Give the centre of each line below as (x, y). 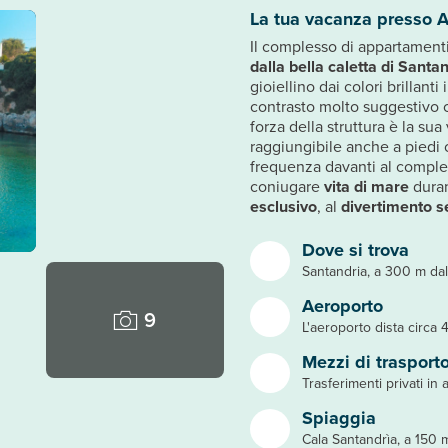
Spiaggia (339, 418)
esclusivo (283, 206)
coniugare (287, 186)
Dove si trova (355, 250)
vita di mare (366, 186)
